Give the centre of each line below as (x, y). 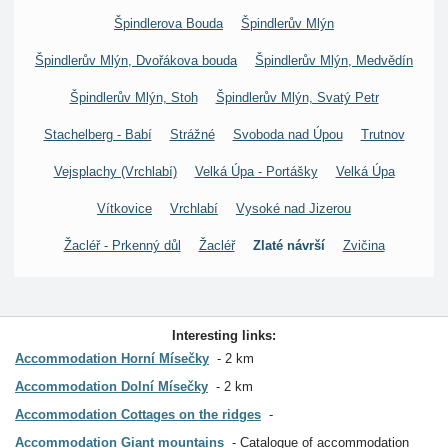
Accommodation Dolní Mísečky (111, 386)
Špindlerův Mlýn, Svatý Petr (297, 97)
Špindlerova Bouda (168, 23)
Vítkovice (124, 208)
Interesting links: (224, 335)
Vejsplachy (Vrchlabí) (115, 171)
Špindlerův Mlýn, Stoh (133, 97)
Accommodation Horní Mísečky (112, 358)
